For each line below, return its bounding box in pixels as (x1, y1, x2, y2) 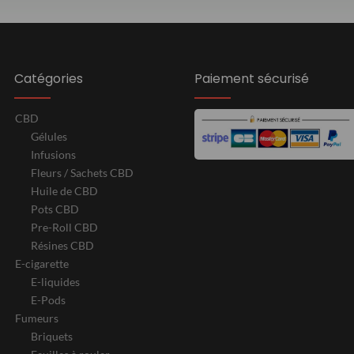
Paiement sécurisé (194, 70, 309, 88)
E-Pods (31, 293, 66, 307)
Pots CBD (31, 202, 79, 217)
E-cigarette (15, 257, 69, 271)
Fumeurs (15, 311, 58, 326)
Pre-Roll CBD (31, 220, 98, 235)
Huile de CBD (31, 184, 98, 198)
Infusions (31, 148, 76, 162)
